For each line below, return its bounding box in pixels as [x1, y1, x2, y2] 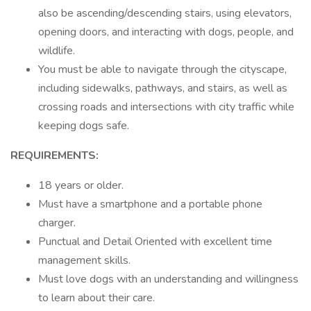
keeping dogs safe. [38, 118, 129, 133]
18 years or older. [38, 178, 124, 193]
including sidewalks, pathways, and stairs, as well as [38, 81, 287, 96]
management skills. [38, 253, 131, 268]
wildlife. [38, 43, 75, 58]
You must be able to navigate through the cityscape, [38, 62, 287, 77]
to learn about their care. [38, 290, 155, 305]
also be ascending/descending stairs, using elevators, [38, 6, 292, 21]
